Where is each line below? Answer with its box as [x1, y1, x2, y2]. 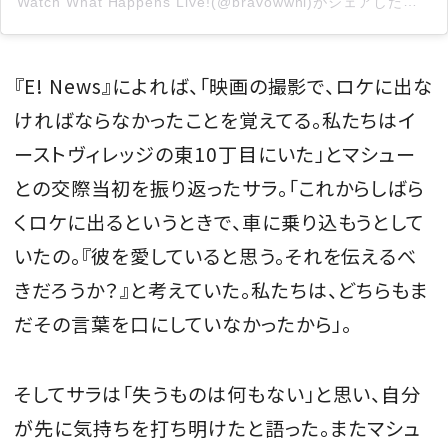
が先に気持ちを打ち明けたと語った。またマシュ [14, 414, 422, 443]
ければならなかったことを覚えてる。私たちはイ [14, 106, 417, 135]
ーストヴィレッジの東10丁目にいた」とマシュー [14, 140, 417, 169]
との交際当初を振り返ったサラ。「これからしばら [14, 174, 425, 203]
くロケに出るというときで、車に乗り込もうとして [14, 208, 425, 237]
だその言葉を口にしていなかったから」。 [14, 310, 352, 339]
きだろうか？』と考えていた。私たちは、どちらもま [14, 276, 430, 305]
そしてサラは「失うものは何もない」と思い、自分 [14, 380, 422, 409]
